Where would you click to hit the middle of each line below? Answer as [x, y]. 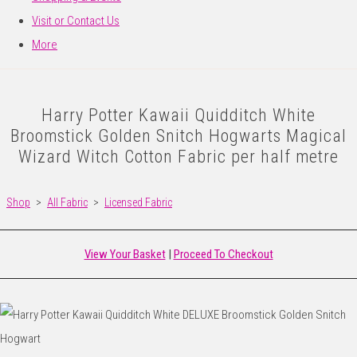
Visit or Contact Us [76, 21]
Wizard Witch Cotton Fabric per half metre [178, 157]
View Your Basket [125, 255]
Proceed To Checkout [223, 255]
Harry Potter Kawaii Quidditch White [178, 116]
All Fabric [67, 203]
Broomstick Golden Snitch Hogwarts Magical [178, 136]
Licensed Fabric [138, 203]
